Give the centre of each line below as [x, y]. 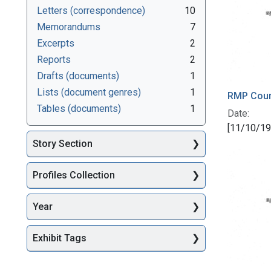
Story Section [63, 144]
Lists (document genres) [89, 92]
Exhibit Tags [60, 238]
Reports [54, 59]
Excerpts [56, 43]
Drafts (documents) [78, 76]
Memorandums [69, 27]
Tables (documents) [79, 108]
